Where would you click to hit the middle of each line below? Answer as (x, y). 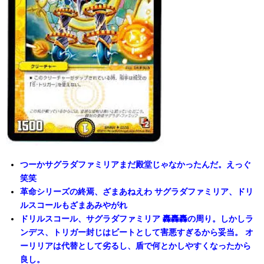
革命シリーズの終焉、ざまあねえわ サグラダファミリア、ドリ (136, 192)
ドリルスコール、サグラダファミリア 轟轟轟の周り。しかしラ (136, 219)
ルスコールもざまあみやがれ (73, 205)
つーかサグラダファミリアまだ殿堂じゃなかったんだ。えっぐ (135, 165)
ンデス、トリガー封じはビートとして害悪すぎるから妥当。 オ (136, 232)
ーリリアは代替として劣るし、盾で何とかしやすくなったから (135, 246)
